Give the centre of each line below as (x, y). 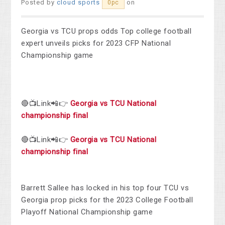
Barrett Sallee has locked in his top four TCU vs (105, 188)
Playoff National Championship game (87, 212)
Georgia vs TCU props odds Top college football (106, 31)
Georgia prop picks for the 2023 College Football (107, 200)
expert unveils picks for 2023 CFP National (96, 43)
